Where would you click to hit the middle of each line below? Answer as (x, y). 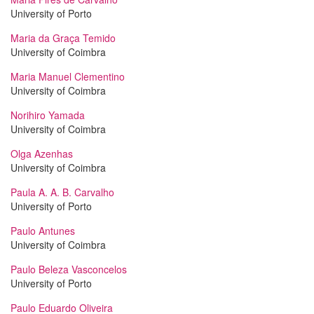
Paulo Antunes (43, 231)
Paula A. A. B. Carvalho (62, 192)
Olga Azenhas (42, 153)
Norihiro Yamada (48, 115)
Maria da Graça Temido (63, 38)
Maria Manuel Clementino (68, 76)
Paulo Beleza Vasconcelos (69, 269)
